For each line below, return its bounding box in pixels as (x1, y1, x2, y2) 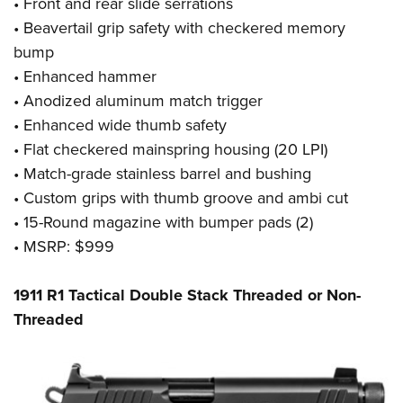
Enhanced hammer (23, 65, 157, 89)
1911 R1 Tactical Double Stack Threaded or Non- (13, 283, 361, 308)
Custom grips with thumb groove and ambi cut (23, 186, 348, 210)
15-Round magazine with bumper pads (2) (23, 210, 313, 235)
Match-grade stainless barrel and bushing (23, 162, 311, 186)
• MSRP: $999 (13, 235, 114, 259)
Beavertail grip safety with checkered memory (23, 16, 345, 40)
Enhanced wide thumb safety (23, 113, 227, 138)
